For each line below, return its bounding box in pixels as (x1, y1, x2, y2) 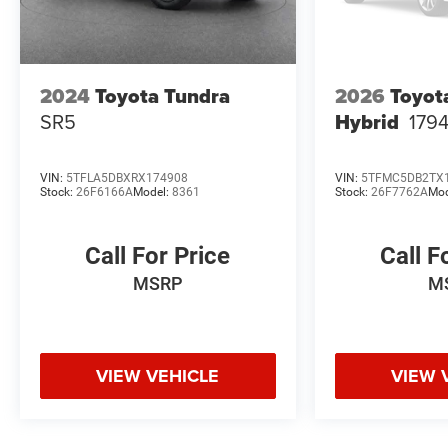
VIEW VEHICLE (96, 362, 220, 389)
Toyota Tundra (95, 81, 230, 112)
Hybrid (334, 107, 399, 138)
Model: (133, 184, 172, 199)
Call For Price (85, 241, 231, 270)
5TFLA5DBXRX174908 (66, 170, 188, 185)
